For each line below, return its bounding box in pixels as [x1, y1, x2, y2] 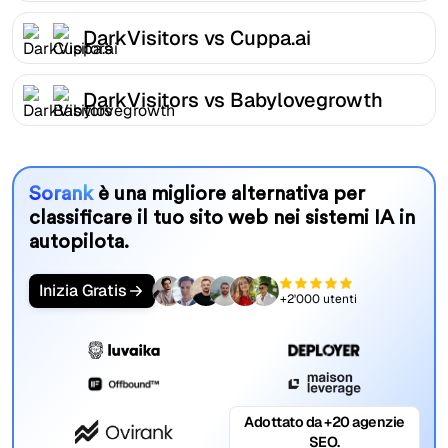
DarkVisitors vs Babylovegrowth [83, 86, 383, 113]
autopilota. [28, 232, 129, 253]
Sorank [28, 184, 98, 205]
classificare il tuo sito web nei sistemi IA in [28, 208, 415, 229]
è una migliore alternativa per [97, 184, 365, 205]
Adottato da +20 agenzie [244, 413, 405, 432]
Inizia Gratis [38, 280, 127, 302]
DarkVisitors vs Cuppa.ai [83, 24, 311, 51]
